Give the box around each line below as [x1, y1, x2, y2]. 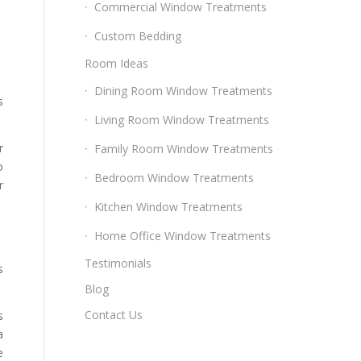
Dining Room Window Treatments [94, 83, 273, 98]
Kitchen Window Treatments [94, 199, 243, 214]
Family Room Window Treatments [94, 141, 274, 156]
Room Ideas [85, 56, 149, 71]
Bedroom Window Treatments [94, 170, 255, 185]
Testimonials [85, 255, 152, 271]
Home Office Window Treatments [94, 228, 272, 243]
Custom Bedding [94, 28, 182, 44]
